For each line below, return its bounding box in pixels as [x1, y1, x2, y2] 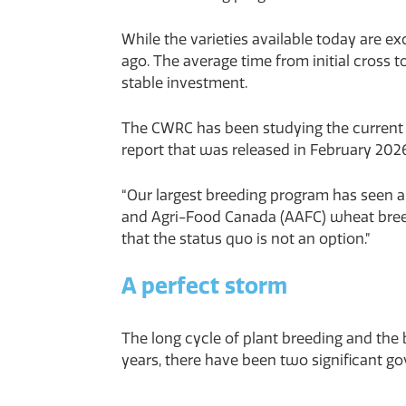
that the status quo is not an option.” [121, 230, 371, 247]
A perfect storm [121, 273, 288, 299]
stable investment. [121, 74, 248, 92]
